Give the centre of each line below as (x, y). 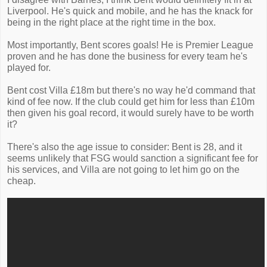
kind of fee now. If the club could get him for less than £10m (131, 102)
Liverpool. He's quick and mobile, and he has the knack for (130, 11)
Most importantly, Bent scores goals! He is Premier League (130, 45)
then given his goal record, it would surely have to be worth (131, 113)
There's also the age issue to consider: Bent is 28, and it (125, 147)
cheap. (21, 181)
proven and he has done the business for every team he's (127, 56)
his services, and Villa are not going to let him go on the (123, 170)
